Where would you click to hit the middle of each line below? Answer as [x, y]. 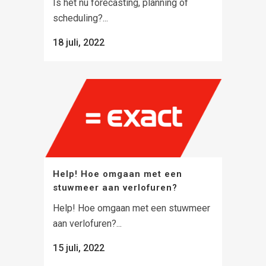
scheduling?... [80, 18]
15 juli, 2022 [79, 248]
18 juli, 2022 [79, 43]
